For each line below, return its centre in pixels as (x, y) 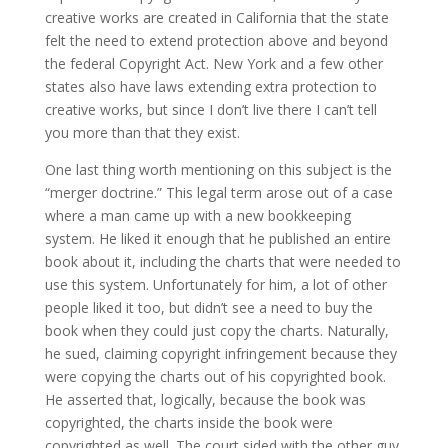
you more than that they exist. (142, 132)
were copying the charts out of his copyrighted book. (215, 376)
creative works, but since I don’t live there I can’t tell (210, 109)
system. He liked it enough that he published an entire (217, 238)
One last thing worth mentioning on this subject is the (218, 169)
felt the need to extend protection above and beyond (216, 40)
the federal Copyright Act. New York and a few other (213, 63)
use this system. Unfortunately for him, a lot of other (215, 284)
